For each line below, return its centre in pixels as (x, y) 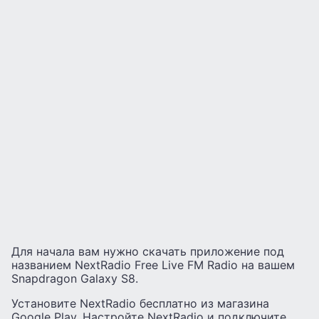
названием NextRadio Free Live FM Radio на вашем (153, 265)
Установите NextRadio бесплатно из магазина (140, 304)
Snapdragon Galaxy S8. (75, 279)
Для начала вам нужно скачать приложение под (148, 252)
